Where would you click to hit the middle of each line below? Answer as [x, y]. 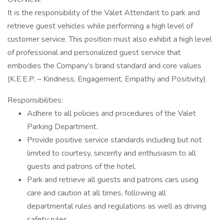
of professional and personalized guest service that [94, 53]
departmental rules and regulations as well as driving [117, 206]
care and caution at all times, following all [96, 193]
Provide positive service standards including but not [114, 140]
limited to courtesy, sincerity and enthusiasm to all [111, 153]
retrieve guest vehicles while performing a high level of [100, 26]
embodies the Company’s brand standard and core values [104, 66]
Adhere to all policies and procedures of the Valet [111, 113]
